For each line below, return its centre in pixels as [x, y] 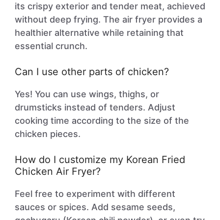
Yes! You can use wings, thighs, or [87, 94]
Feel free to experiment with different [95, 194]
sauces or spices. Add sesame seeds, [95, 207]
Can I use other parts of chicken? [92, 72]
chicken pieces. [48, 134]
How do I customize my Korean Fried [100, 160]
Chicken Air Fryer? [58, 171]
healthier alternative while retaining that [99, 33]
